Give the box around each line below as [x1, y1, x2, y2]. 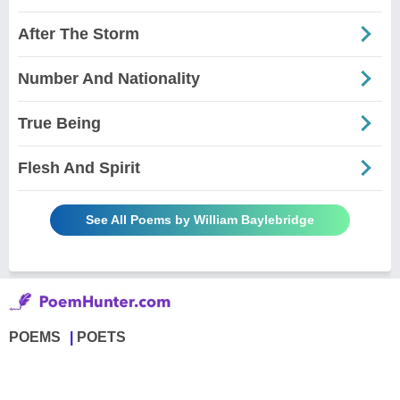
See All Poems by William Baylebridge [86, 212, 314, 227]
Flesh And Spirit [18, 158, 140, 177]
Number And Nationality [18, 69, 200, 87]
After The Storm [18, 24, 139, 43]
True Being [18, 113, 101, 132]
